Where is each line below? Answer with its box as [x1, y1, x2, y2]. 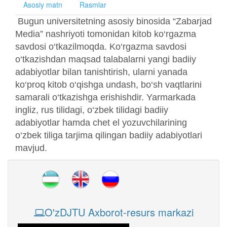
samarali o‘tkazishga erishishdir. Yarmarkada [15, 92, 196, 102]
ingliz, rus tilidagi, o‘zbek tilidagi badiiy [15, 105, 168, 115]
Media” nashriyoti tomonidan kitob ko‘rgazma [15, 29, 196, 39]
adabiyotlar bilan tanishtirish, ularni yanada [15, 67, 187, 77]
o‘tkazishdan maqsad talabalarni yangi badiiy [15, 54, 196, 64]
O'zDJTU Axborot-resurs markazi [44, 204, 194, 219]
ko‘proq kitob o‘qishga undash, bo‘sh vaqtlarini [15, 80, 202, 90]
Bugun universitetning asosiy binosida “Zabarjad [15, 16, 212, 26]
